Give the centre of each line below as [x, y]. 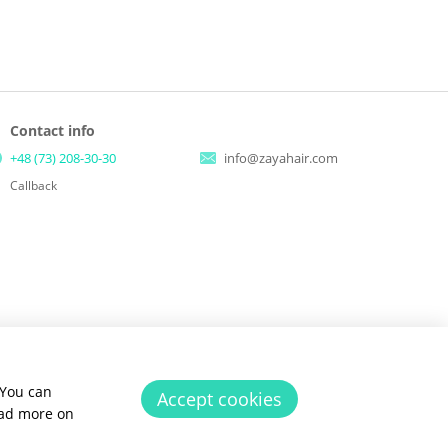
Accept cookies [219, 398]
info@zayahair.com [281, 158]
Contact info [53, 130]
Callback [34, 186]
